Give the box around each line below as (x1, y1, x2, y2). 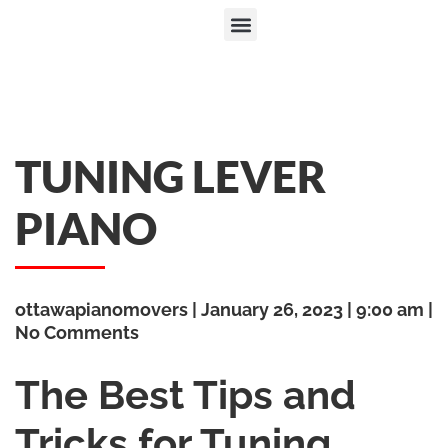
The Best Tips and (15, 371, 356, 418)
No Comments (15, 322, 139, 343)
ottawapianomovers (15, 299, 192, 320)
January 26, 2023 (197, 299, 347, 320)
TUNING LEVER (15, 150, 326, 202)
